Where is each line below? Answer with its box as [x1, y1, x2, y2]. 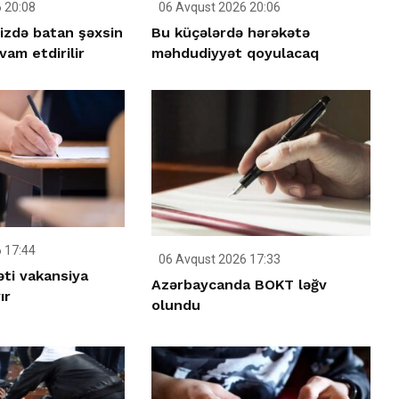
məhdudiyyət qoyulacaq [151, 45, 320, 62]
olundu [151, 296, 201, 313]
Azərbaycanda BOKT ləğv [151, 275, 328, 293]
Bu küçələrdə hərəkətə [151, 24, 311, 42]
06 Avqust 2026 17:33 [156, 251, 281, 266]
